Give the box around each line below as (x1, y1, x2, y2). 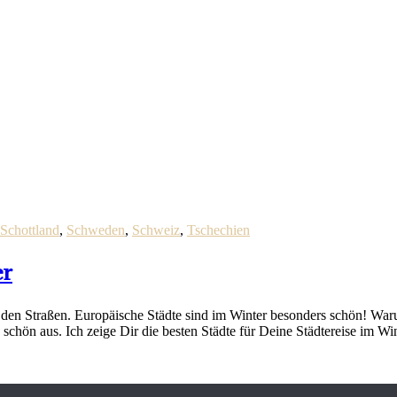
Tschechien (187, 222, 250, 237)
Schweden (66, 222, 125, 237)
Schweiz (132, 222, 180, 237)
